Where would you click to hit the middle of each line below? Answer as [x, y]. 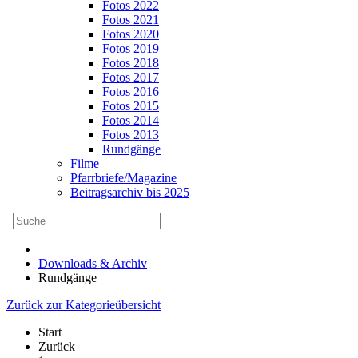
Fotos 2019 [131, 48]
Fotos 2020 [131, 34]
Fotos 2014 [131, 120]
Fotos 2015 [131, 106]
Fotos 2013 [131, 135]
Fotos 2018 [131, 63]
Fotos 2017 [131, 77]
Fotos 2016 [131, 91]
